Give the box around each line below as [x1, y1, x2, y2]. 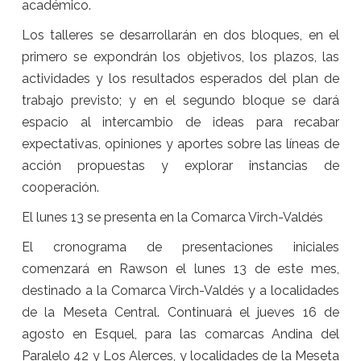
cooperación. [21, 179, 99, 195]
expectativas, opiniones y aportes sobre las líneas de [21, 135, 340, 151]
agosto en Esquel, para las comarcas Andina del [21, 326, 340, 342]
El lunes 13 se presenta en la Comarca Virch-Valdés [21, 209, 323, 225]
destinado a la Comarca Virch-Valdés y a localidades [21, 282, 340, 298]
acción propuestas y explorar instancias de [21, 157, 340, 173]
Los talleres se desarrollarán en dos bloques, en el [21, 27, 340, 43]
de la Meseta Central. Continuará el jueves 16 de [21, 304, 340, 320]
